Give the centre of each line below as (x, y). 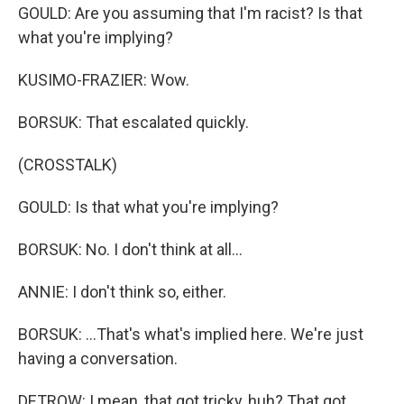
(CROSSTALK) (68, 165)
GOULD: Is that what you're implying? (148, 207)
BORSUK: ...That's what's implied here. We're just (191, 334)
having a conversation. (98, 358)
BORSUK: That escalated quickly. (133, 122)
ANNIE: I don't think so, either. (122, 292)
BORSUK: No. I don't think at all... (130, 249)
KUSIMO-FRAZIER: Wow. (104, 80)
